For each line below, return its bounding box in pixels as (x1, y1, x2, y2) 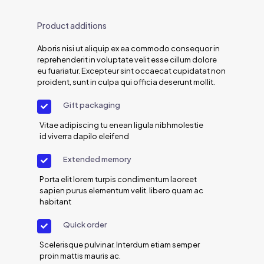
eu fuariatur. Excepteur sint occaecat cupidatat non (37, 66, 226, 76)
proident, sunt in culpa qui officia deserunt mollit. (37, 77, 215, 87)
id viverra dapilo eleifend (39, 131, 129, 141)
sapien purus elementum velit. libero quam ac (39, 186, 203, 196)
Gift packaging (63, 100, 120, 110)
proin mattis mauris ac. (39, 251, 121, 261)
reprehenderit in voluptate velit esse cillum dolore (37, 55, 217, 65)
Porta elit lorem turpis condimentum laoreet (39, 174, 197, 184)
